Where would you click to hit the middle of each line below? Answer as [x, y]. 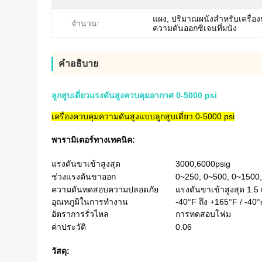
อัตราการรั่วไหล [80, 214]
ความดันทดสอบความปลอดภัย [105, 190]
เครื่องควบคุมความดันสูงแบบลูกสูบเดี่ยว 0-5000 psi [143, 117]
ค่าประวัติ [69, 227]
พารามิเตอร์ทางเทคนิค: [93, 140]
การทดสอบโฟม [203, 214]
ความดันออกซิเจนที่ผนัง [195, 28]
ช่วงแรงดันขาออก [84, 177]
